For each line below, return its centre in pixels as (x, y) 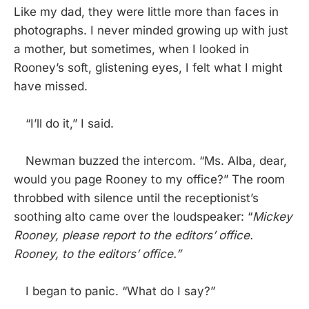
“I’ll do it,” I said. (64, 124)
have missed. (51, 87)
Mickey (272, 217)
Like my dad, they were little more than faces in (146, 12)
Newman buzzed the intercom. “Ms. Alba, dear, (150, 161)
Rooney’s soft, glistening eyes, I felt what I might (148, 68)
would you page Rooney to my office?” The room (149, 180)
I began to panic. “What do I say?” (114, 291)
